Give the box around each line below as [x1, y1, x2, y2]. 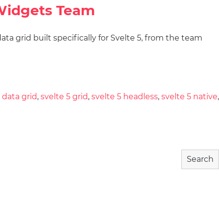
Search [187, 154, 214, 164]
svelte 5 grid [41, 92, 88, 101]
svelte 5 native [161, 92, 218, 101]
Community [62, 43, 109, 52]
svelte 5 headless [91, 92, 158, 101]
